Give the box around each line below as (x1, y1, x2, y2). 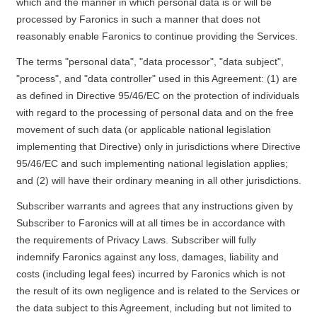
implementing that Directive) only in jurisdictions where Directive (16, 141, 301, 152)
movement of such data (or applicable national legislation (16, 124, 271, 135)
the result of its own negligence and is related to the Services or (16, 285, 300, 296)
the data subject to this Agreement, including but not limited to (16, 302, 292, 313)
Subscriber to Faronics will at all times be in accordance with (16, 217, 285, 229)
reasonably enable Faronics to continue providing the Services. (16, 30, 298, 42)
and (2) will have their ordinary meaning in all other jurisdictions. (16, 175, 301, 186)
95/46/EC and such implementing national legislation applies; (16, 158, 288, 169)
